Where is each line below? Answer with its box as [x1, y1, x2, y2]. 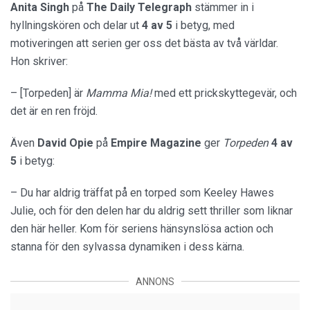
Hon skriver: [10, 54, 68, 68]
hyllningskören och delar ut [10, 18, 142, 32]
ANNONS [136, 275, 174, 287]
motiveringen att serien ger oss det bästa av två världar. [10, 36, 278, 50]
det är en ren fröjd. [10, 104, 98, 118]
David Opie [37, 136, 96, 149]
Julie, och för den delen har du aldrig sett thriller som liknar [10, 203, 293, 217]
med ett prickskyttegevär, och [154, 86, 297, 100]
